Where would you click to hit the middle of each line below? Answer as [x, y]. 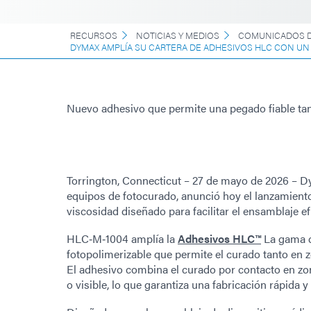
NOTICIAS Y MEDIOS [178, 35]
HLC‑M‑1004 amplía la [122, 238]
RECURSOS [94, 35]
